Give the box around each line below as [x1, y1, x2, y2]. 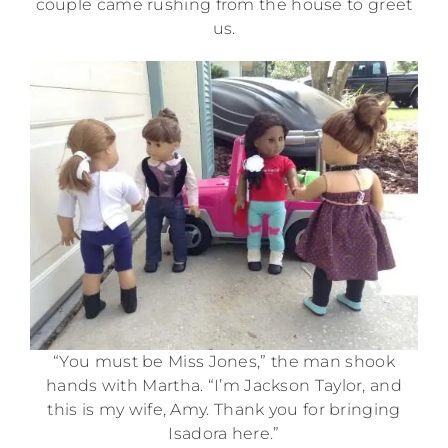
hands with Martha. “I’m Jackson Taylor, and [46, 376, 402, 396]
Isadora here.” [168, 424, 280, 444]
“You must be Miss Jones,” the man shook [53, 352, 395, 372]
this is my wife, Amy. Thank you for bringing [47, 400, 401, 420]
